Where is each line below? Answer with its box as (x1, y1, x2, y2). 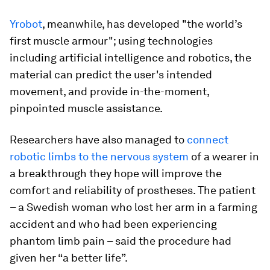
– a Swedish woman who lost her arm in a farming (10, 201, 257, 213)
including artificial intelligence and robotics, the (10, 51, 251, 64)
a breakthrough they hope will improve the (10, 167, 222, 180)
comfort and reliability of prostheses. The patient (10, 184, 256, 196)
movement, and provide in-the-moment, (10, 85, 209, 98)
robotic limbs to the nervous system (10, 150, 189, 163)
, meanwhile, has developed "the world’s (42, 17, 242, 30)
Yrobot (10, 17, 42, 30)
